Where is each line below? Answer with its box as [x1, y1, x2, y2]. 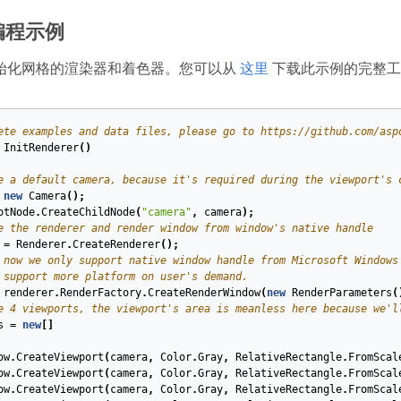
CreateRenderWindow [147, 286, 260, 300]
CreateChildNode [40, 206, 135, 219]
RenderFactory [59, 286, 141, 300]
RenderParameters [291, 286, 392, 300]
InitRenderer [3, 141, 79, 155]
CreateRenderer [72, 238, 160, 252]
